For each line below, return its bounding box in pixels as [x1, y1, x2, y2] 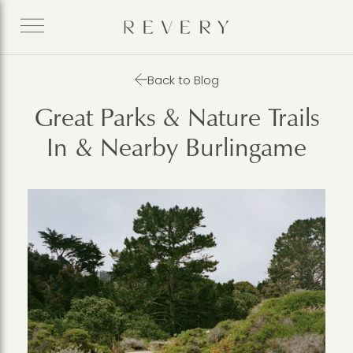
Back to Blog [147, 71, 219, 88]
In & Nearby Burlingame [46, 132, 307, 164]
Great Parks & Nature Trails [34, 102, 319, 134]
